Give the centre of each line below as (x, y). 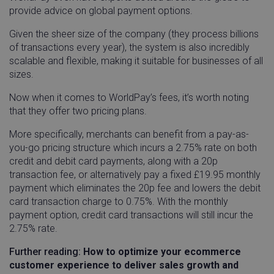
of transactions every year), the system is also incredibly (129, 48)
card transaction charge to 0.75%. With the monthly (119, 202)
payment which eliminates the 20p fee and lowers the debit (135, 188)
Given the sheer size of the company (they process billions (134, 34)
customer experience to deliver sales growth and (124, 265)
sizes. (21, 75)
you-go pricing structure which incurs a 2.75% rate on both (133, 148)
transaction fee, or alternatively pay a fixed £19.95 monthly (135, 175)
